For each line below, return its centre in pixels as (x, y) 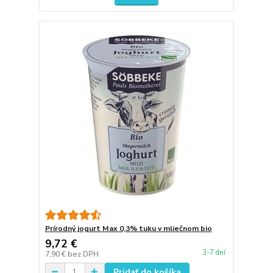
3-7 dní (214, 253)
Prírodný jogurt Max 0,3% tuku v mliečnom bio (128, 228)
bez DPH (83, 254)
